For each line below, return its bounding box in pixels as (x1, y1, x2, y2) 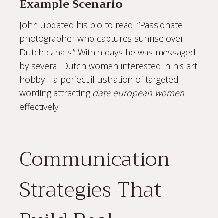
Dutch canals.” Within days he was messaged (19, 46, 196, 58)
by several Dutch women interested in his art (19, 59, 197, 72)
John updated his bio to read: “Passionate (19, 18, 182, 31)
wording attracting (19, 87, 92, 99)
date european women (92, 87, 184, 99)
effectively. (19, 100, 60, 112)
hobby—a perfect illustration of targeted (19, 73, 179, 85)
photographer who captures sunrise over (19, 32, 183, 44)
